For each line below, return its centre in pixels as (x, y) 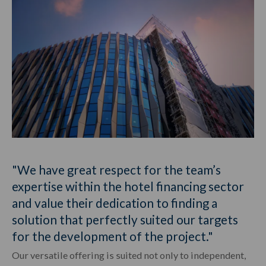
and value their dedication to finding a (115, 203)
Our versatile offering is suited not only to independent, (129, 255)
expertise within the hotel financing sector (128, 186)
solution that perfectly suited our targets (125, 219)
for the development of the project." (113, 236)
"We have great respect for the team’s (116, 170)
